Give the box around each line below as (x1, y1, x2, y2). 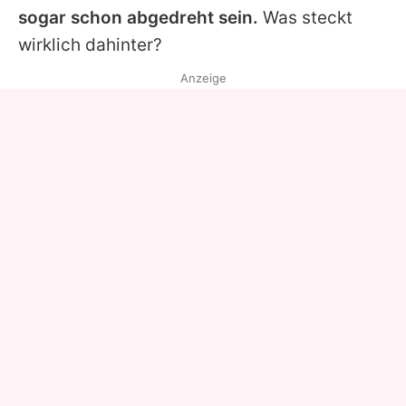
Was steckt (258, 6, 353, 28)
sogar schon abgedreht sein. (18, 6, 258, 28)
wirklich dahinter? (18, 34, 162, 55)
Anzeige (179, 70, 227, 85)
